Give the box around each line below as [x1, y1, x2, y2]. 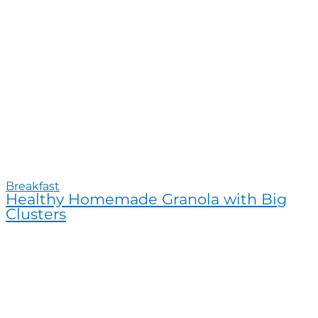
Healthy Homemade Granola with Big [6, 193, 287, 208]
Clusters [6, 208, 66, 223]
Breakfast [6, 182, 60, 193]
